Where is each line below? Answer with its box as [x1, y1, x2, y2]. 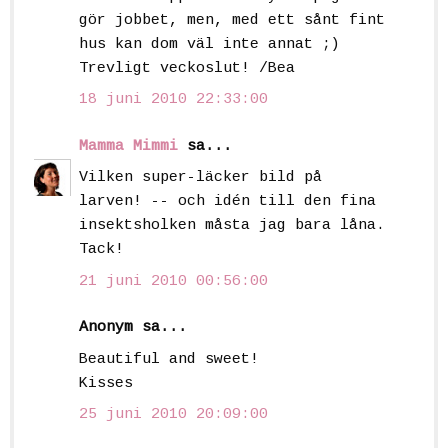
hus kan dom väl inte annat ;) [79, 35, 340, 53]
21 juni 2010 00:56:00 [79, 272, 268, 290]
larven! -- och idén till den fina [79, 193, 376, 211]
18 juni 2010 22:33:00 [79, 91, 268, 109]
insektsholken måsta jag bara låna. [79, 217, 385, 235]
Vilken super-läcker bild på [79, 169, 322, 187]
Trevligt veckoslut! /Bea [79, 59, 295, 77]
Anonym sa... [79, 319, 187, 337]
